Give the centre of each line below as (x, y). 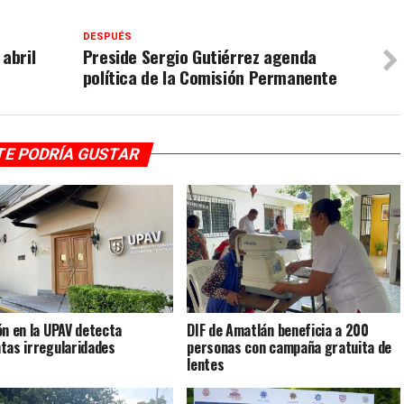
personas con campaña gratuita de (289, 347)
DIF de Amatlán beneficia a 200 (278, 330)
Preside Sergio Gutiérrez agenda (199, 56)
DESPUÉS (107, 36)
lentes (206, 364)
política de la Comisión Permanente (210, 77)
